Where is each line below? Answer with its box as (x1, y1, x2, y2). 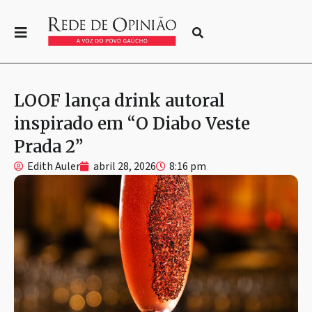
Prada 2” (14, 135, 83, 157)
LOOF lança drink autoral (14, 89, 225, 111)
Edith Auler (27, 158, 80, 174)
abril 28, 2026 (93, 158, 156, 174)
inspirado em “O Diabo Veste (14, 112, 250, 134)
